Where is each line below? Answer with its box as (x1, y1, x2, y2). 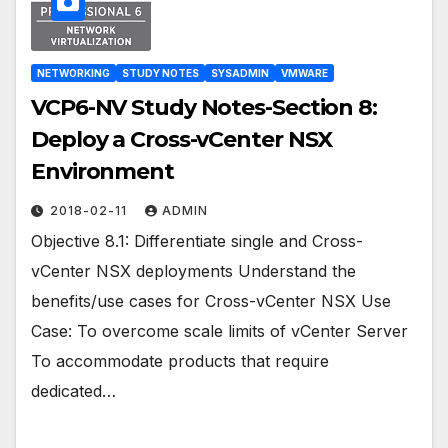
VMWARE (281, 66, 328, 79)
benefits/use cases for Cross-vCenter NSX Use (31, 290, 391, 311)
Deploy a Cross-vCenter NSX (31, 125, 333, 153)
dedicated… (31, 380, 116, 401)
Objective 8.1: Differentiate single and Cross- (31, 230, 363, 251)
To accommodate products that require (31, 350, 329, 371)
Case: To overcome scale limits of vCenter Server (31, 320, 408, 341)
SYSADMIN (211, 66, 269, 79)
